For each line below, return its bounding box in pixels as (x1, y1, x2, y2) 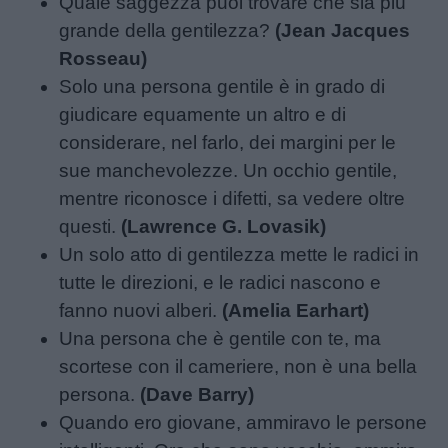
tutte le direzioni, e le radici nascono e (59, 271, 382, 293)
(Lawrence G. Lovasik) (121, 215, 327, 237)
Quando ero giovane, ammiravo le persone (59, 411, 428, 433)
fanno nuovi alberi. (59, 299, 223, 321)
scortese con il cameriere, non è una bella (59, 355, 418, 377)
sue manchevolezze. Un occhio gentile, (59, 159, 398, 181)
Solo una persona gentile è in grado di (59, 75, 386, 97)
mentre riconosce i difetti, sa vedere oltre (59, 187, 406, 209)
